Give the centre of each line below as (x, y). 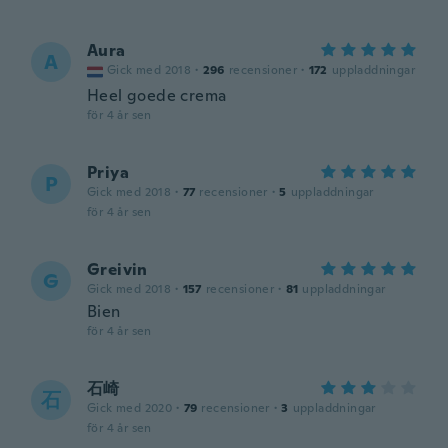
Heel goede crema (157, 95)
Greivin (117, 269)
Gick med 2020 (130, 408)
